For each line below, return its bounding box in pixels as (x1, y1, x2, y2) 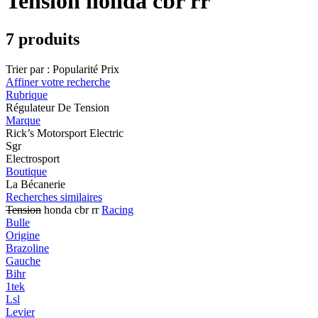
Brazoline (6, 241, 49, 254)
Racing (102, 203, 133, 216)
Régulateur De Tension (6, 101, 109, 114)
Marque (6, 114, 40, 126)
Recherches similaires (6, 190, 102, 203)
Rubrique (6, 88, 48, 101)
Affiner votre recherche (6, 75, 110, 88)
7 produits (6, 29, 79, 48)
